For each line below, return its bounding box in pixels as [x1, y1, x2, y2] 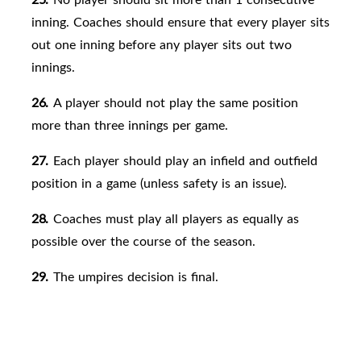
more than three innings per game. [31, 116, 228, 135]
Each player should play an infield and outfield [52, 151, 317, 170]
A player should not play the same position [52, 93, 298, 112]
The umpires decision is [52, 268, 187, 286]
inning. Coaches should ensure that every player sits [31, 13, 330, 31]
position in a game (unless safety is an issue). [31, 174, 287, 193]
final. [190, 268, 218, 286]
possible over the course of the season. [31, 232, 255, 251]
